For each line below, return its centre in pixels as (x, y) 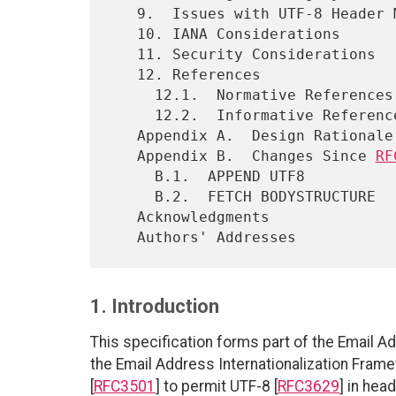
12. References (123, 75)
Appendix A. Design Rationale (123, 136)
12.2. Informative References (132, 116)
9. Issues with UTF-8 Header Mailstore (123, 14)
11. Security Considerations (123, 55)
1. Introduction (155, 306)
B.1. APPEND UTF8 (132, 177)
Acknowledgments (123, 217)
